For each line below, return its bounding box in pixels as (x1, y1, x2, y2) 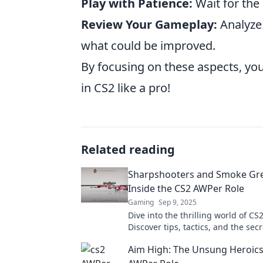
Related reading (81, 141, 175, 157)
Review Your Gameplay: (81, 16, 217, 32)
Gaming (128, 197, 154, 207)
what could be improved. (81, 38, 215, 53)
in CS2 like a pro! (81, 80, 170, 96)
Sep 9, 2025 (159, 197, 197, 207)
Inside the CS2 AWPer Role (128, 182, 244, 195)
